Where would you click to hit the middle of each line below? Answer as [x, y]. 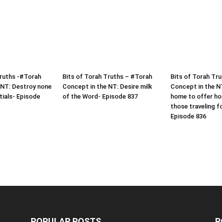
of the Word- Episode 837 [100, 97]
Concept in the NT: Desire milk [107, 87]
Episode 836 [188, 116]
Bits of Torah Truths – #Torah [107, 77]
